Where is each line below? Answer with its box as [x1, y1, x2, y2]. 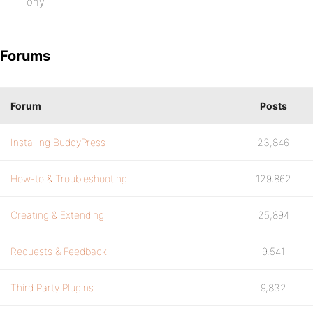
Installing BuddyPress [10, 136, 105, 148]
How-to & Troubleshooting [10, 173, 127, 184]
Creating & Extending [10, 209, 104, 221]
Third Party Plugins [10, 282, 94, 293]
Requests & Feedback [10, 245, 107, 257]
